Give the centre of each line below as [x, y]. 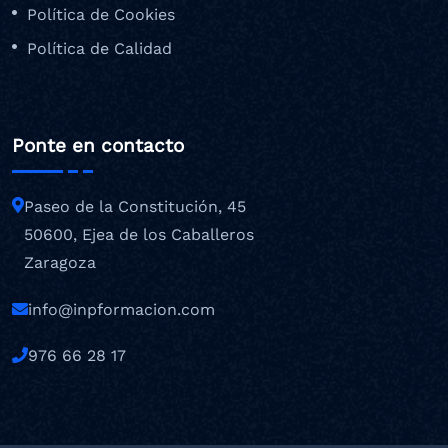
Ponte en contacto [98, 146]
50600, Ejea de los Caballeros [139, 235]
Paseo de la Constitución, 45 [135, 207]
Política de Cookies [101, 14]
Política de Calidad [99, 48]
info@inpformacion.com [121, 310]
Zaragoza [60, 263]
